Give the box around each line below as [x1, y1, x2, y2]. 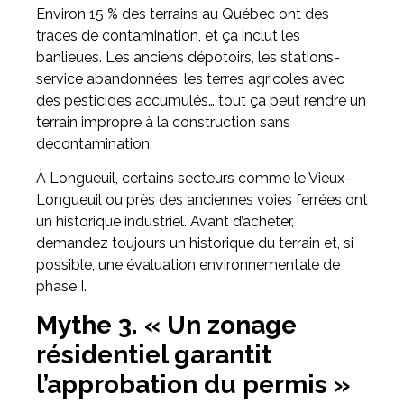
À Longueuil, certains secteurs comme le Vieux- [36, 169, 351, 187]
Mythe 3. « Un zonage [36, 310, 297, 341]
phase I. [36, 277, 87, 295]
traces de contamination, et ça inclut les [36, 26, 300, 44]
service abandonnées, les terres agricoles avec [36, 69, 344, 87]
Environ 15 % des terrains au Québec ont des [36, 5, 329, 23]
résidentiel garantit [36, 340, 271, 371]
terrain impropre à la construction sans [36, 113, 290, 131]
